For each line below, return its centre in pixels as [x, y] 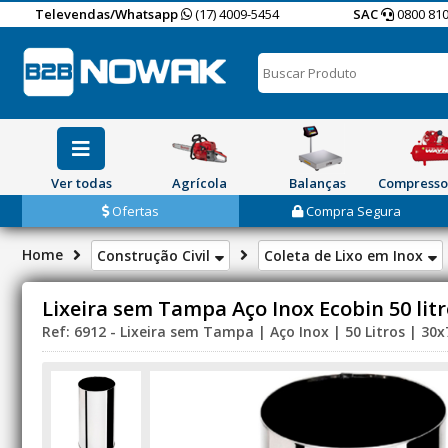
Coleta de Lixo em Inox [345, 255]
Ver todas [81, 183]
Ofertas [133, 211]
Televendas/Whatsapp [106, 14]
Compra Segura [352, 211]
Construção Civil [155, 255]
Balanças [317, 183]
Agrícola [199, 183]
